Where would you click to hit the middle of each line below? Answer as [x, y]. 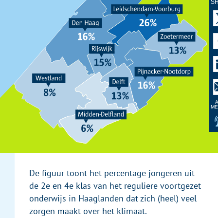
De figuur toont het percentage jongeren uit [112, 173]
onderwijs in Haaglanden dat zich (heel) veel [113, 199]
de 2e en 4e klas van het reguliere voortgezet [115, 186]
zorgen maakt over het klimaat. [88, 211]
